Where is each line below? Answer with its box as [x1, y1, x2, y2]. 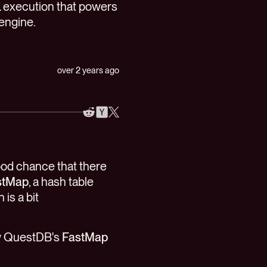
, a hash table [29, 175, 94, 189]
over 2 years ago [57, 65, 119, 75]
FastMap [62, 230, 108, 244]
